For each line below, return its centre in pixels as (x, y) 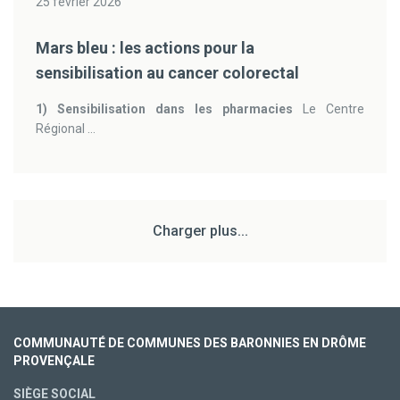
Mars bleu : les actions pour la (145, 48)
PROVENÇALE (54, 361)
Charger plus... (200, 231)
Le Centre (329, 109)
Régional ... (66, 129)
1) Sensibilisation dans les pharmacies (164, 109)
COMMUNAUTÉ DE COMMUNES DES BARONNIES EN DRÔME (190, 343)
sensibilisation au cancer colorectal (167, 73)
